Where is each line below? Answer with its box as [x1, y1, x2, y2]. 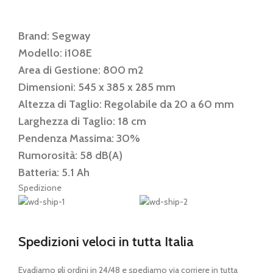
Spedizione [18, 182, 62, 193]
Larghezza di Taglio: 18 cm [18, 114, 146, 128]
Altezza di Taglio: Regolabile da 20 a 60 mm [18, 97, 234, 111]
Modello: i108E [18, 46, 92, 60]
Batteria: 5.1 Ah [18, 165, 90, 179]
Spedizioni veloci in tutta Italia [18, 233, 194, 250]
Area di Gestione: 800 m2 [18, 63, 143, 77]
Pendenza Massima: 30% [18, 131, 140, 145]
